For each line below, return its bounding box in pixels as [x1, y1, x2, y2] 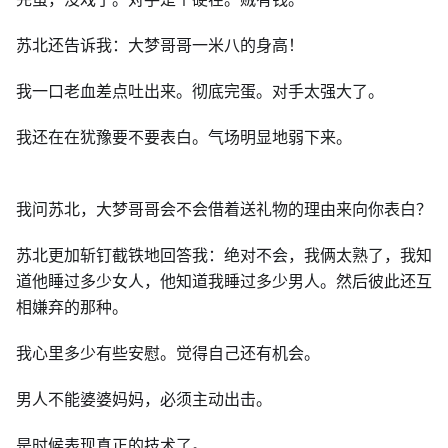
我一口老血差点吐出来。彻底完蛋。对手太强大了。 [16, 80, 384, 102]
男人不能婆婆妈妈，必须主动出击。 [16, 388, 272, 410]
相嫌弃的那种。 [16, 296, 128, 318]
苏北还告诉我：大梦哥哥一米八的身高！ [16, 34, 304, 56]
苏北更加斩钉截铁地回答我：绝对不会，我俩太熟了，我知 [16, 244, 432, 266]
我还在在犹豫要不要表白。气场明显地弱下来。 [16, 126, 352, 148]
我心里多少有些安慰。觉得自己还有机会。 [16, 342, 320, 364]
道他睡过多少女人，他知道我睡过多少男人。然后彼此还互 [16, 270, 432, 292]
